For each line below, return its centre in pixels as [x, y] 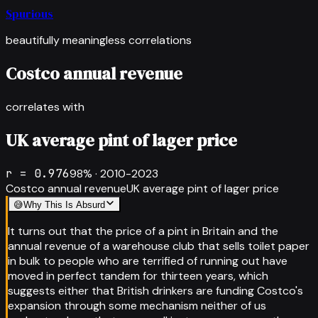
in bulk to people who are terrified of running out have [148, 261]
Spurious [29, 13]
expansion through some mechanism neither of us [137, 305]
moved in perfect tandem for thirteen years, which [138, 275]
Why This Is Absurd [64, 204]
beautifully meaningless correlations [99, 40]
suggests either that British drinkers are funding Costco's [155, 290]
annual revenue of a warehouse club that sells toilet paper [159, 246]
